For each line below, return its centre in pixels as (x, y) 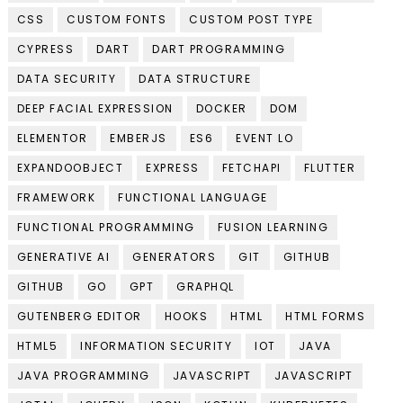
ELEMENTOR (52, 139)
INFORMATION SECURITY (157, 346)
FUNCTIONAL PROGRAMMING (106, 228)
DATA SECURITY (67, 79)
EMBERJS (139, 139)
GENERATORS (175, 257)
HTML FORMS (326, 317)
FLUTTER (330, 168)
